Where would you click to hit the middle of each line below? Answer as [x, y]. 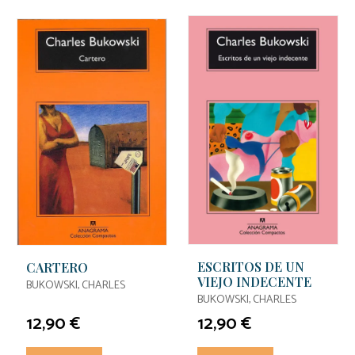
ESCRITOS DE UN [251, 266]
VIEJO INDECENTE [254, 281]
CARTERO [57, 267]
